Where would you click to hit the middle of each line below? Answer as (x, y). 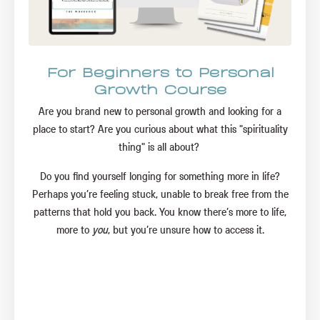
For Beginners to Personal (160, 71)
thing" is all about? (160, 147)
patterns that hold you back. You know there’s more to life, (160, 212)
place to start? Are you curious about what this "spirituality (160, 129)
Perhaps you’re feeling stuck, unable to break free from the (160, 194)
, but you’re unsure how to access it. (186, 230)
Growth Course (160, 88)
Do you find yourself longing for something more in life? (160, 176)
